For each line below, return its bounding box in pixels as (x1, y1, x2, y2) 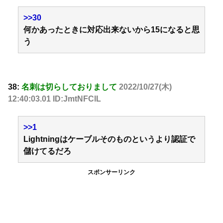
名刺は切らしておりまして (21, 83, 117, 92)
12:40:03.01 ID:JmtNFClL (8, 95, 101, 104)
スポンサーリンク (88, 169, 135, 176)
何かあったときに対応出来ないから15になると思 (23, 25, 200, 34)
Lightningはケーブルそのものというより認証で (23, 135, 195, 144)
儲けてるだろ (23, 147, 71, 156)
